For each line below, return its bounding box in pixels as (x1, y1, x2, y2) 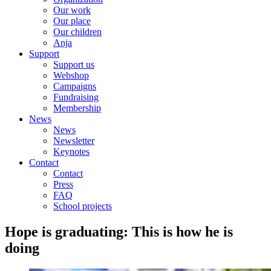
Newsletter (53, 135, 94, 146)
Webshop (53, 70, 89, 80)
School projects (53, 201, 112, 211)
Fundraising (53, 92, 99, 102)
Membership (53, 103, 101, 113)
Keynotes (53, 146, 90, 157)
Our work (53, 5, 91, 15)
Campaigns (53, 81, 96, 91)
